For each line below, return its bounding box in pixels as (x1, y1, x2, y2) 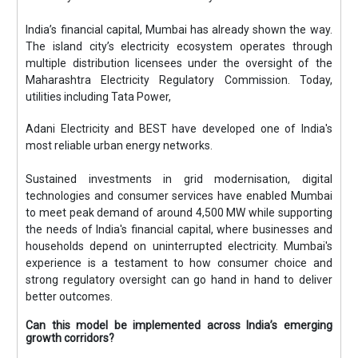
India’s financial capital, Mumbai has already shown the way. (26, 22, 332, 36)
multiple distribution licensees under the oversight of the (26, 56, 332, 70)
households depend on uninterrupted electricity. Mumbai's (26, 239, 332, 253)
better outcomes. (26, 289, 113, 303)
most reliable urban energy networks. (26, 138, 213, 152)
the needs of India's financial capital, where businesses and (26, 222, 332, 236)
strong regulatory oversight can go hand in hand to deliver (26, 272, 332, 286)
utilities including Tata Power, (26, 89, 172, 103)
